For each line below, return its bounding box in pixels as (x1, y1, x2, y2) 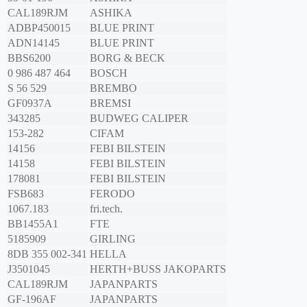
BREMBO (90, 82, 137, 95)
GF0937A (8, 97, 52, 110)
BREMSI (90, 97, 131, 110)
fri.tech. (90, 203, 123, 215)
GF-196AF (8, 293, 56, 306)
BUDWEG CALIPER (90, 112, 188, 125)
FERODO (90, 188, 135, 200)
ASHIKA (90, 7, 132, 19)
